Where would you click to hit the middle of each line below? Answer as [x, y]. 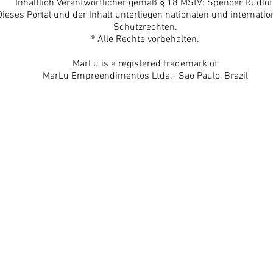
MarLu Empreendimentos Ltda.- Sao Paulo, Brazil [145, 76]
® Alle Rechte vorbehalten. [145, 40]
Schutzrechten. [145, 27]
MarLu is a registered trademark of [145, 64]
